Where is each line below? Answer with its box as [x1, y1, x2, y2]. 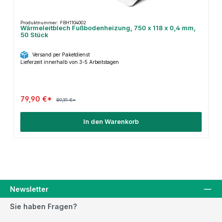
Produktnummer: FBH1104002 [20, 19, 86, 25]
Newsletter [10, 184, 49, 193]
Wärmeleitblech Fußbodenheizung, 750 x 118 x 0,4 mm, [20, 24, 196, 32]
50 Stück [20, 31, 48, 39]
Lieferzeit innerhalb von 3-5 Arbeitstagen [20, 58, 119, 65]
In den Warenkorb [83, 118, 139, 126]
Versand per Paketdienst [32, 52, 90, 58]
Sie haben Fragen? [10, 202, 77, 211]
